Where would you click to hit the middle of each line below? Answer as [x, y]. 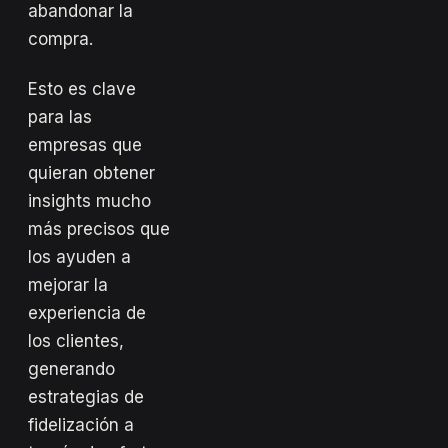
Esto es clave [82, 88]
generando [71, 368]
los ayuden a [79, 256]
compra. [60, 38]
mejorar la [68, 284]
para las [60, 116]
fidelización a [81, 424]
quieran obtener [91, 172]
